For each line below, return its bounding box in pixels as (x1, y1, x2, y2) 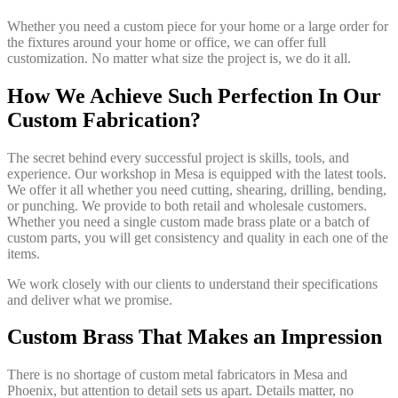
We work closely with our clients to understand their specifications (7, 275, 378, 291)
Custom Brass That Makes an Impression (7, 325, 382, 349)
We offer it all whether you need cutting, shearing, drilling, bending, (7, 181, 386, 197)
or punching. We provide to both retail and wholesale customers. (7, 197, 367, 213)
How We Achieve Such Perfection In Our (7, 84, 381, 107)
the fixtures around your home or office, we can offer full (7, 34, 326, 50)
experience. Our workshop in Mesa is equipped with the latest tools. (7, 165, 386, 181)
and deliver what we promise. (7, 291, 172, 307)
